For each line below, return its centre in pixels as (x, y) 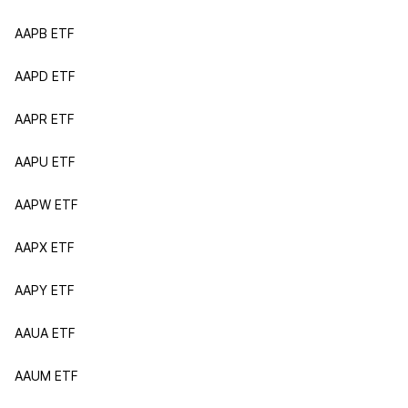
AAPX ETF (45, 247)
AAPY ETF (45, 290)
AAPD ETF (45, 76)
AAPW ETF (46, 204)
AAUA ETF (45, 333)
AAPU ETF (45, 162)
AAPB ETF (45, 33)
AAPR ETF (45, 119)
